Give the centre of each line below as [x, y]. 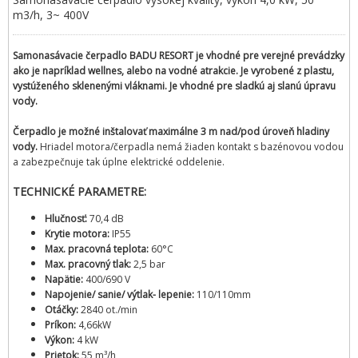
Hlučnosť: [67, 218]
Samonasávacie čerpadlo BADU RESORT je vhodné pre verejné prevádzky [179, 55]
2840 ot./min [109, 309]
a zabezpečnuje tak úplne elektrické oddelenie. [120, 161]
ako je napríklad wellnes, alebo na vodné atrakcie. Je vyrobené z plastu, [173, 70]
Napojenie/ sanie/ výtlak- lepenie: [121, 294]
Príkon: [62, 324]
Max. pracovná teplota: [98, 249]
